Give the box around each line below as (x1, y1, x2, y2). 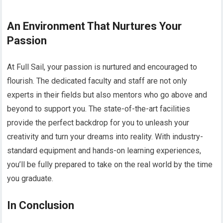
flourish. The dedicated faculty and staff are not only (7, 76, 188, 86)
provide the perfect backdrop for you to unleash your (7, 117, 190, 127)
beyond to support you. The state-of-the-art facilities (7, 104, 191, 113)
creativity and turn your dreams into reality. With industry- (7, 131, 204, 141)
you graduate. (7, 173, 54, 183)
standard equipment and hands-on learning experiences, (7, 145, 202, 155)
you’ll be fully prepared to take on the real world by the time (7, 159, 213, 169)
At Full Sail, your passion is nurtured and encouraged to (7, 62, 198, 72)
